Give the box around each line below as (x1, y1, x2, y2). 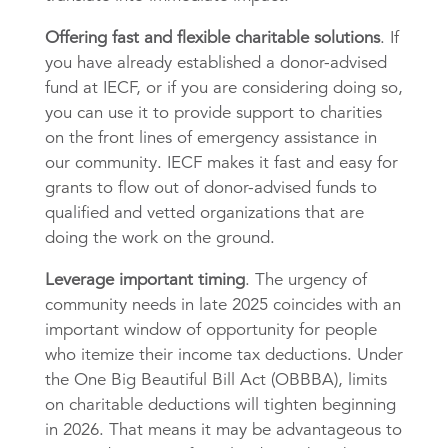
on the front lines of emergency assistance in (44, 127, 377, 149)
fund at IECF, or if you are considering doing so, (44, 77, 403, 99)
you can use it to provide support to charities (44, 102, 382, 124)
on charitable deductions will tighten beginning (44, 394, 396, 416)
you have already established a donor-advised (44, 52, 387, 74)
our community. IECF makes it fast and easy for (44, 152, 398, 174)
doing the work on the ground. (44, 227, 275, 249)
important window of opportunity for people (44, 319, 377, 341)
